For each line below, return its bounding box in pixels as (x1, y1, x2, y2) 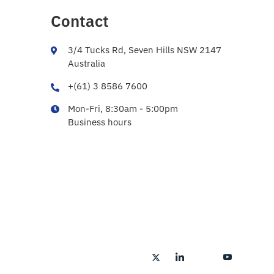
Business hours (68, 116, 132, 128)
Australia (68, 57, 106, 69)
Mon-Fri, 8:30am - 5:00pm (68, 102, 179, 114)
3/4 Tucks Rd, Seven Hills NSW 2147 (68, 43, 222, 56)
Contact (50, 10, 109, 31)
